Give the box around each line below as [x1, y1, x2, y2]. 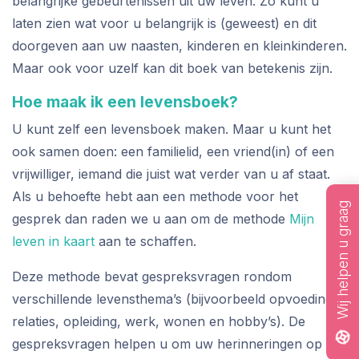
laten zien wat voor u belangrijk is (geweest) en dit [12, 15, 317, 31]
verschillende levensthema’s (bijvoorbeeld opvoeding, [12, 291, 337, 307]
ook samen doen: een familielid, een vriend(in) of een [12, 143, 334, 159]
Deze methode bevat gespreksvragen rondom [12, 268, 292, 284]
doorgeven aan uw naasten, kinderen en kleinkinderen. [12, 38, 347, 54]
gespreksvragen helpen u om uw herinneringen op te [12, 336, 337, 352]
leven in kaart [12, 233, 95, 249]
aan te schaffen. [95, 233, 196, 249]
